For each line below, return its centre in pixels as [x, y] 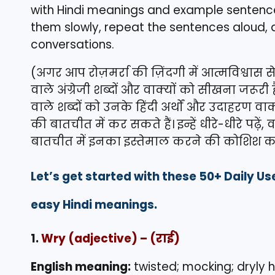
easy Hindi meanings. [94, 205]
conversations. [72, 45]
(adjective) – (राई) [123, 239]
